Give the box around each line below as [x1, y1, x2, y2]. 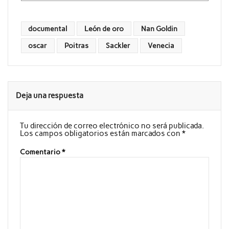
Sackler [105, 41, 130, 50]
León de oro [84, 24, 124, 33]
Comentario [19, 148, 62, 156]
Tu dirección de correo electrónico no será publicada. [19, 121, 204, 130]
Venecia [147, 41, 174, 50]
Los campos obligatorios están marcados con [19, 128, 182, 138]
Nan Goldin [141, 24, 177, 33]
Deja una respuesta [16, 90, 84, 100]
